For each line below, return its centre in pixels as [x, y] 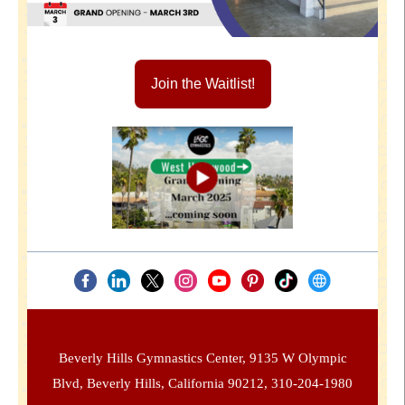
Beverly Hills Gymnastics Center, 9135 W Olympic [202, 358]
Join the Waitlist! [202, 84]
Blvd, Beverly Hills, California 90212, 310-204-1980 [202, 383]
